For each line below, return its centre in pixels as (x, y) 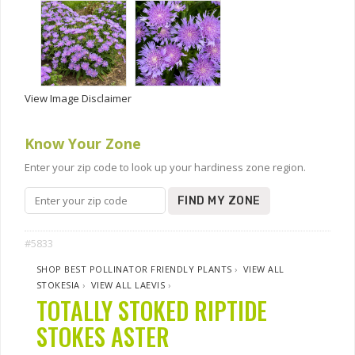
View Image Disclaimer (78, 98)
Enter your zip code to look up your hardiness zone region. (165, 167)
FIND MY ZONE (219, 201)
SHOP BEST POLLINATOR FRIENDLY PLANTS (134, 269)
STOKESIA (58, 285)
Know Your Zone (83, 143)
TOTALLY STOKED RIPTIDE (152, 310)
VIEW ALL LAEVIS (128, 285)
